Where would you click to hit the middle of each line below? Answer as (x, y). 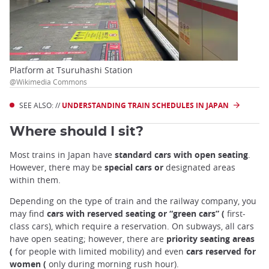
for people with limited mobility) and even (101, 251)
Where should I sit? (77, 131)
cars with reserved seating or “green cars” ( (137, 213)
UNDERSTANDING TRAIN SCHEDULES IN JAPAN (145, 105)
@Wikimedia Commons (48, 81)
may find (28, 213)
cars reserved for (221, 251)
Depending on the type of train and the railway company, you (133, 201)
